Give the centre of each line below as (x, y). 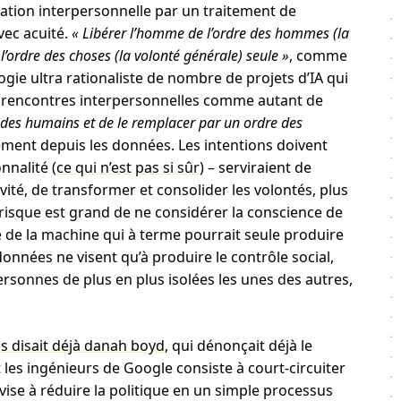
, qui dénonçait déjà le (238, 346)
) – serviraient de (255, 167)
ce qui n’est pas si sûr (128, 167)
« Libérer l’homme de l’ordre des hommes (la (210, 33)
